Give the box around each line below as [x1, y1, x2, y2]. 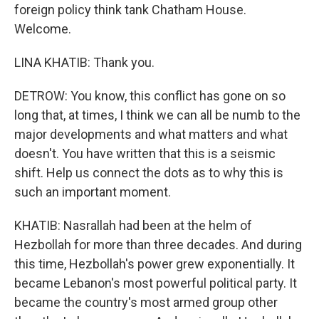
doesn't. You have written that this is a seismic [14, 146, 276, 161]
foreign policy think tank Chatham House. [14, 2, 246, 17]
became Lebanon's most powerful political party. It [14, 276, 297, 291]
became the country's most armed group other [14, 295, 278, 310]
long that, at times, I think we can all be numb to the [14, 108, 300, 122]
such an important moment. [14, 184, 171, 199]
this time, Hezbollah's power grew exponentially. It [14, 256, 295, 271]
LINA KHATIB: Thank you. [14, 55, 155, 70]
